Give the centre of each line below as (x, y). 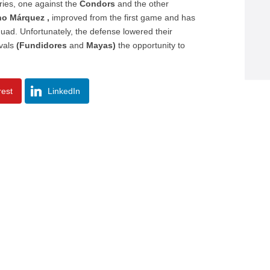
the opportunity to (151, 45)
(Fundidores (42, 45)
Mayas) (101, 45)
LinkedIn (64, 91)
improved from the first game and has (123, 17)
